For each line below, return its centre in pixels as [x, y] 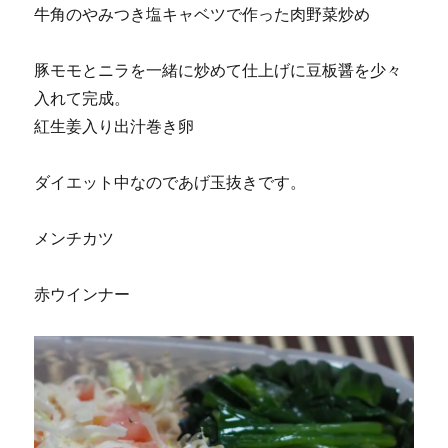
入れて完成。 [82, 98]
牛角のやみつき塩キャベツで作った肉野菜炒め [202, 14]
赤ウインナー [82, 294]
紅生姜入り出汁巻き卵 [114, 126]
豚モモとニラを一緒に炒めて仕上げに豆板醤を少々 [218, 70]
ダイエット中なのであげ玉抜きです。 [170, 182]
